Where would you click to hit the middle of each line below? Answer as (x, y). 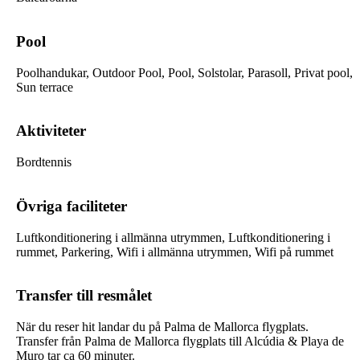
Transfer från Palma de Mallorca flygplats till (130, 342)
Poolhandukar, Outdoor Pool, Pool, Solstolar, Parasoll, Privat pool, (184, 72)
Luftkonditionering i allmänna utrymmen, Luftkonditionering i (173, 237)
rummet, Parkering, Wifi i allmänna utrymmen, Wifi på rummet (175, 252)
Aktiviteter (51, 131)
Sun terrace (45, 87)
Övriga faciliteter (72, 206)
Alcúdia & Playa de (294, 342)
